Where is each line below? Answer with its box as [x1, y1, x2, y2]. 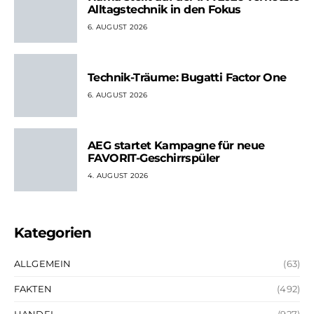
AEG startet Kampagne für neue [88, 138, 265, 152]
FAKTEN [14, 283, 52, 295]
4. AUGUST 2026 [88, 170, 149, 180]
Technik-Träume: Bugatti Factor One [88, 70, 287, 84]
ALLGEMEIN [14, 258, 71, 270]
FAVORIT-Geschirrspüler [88, 151, 220, 165]
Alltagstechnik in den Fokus [88, 2, 241, 16]
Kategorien [14, 224, 92, 242]
